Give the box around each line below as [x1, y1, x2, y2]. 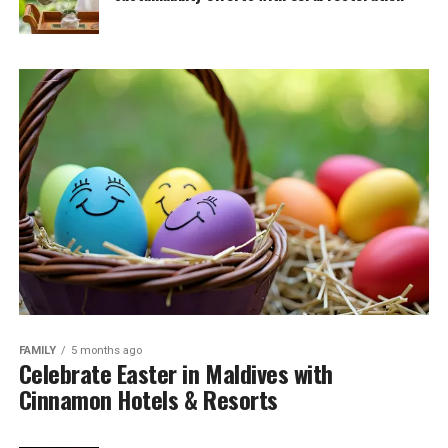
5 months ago [70, 344, 142, 358]
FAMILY [18, 344, 56, 358]
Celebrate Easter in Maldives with [18, 355, 333, 392]
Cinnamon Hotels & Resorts [18, 381, 278, 418]
